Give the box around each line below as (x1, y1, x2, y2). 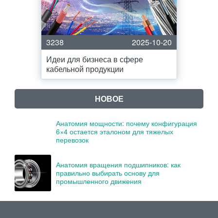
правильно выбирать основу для (56, 168, 160, 178)
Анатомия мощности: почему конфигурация (56, 118, 197, 128)
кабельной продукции (46, 63, 124, 74)
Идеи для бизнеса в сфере (46, 54, 143, 65)
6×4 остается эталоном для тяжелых (56, 127, 173, 136)
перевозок (56, 135, 89, 145)
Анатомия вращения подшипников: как (56, 160, 181, 169)
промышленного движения (56, 176, 142, 186)
